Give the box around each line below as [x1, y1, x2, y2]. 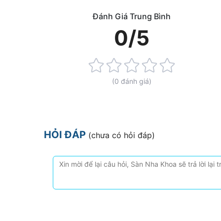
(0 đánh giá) [111, 77, 151, 86]
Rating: [44, 61, 67, 70]
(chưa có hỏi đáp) [88, 130, 155, 141]
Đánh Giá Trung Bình [92, 11, 171, 22]
